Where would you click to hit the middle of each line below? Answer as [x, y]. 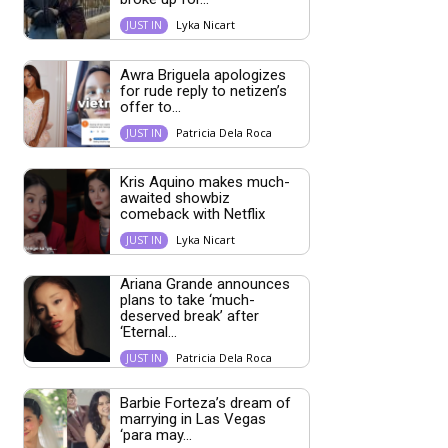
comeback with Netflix [192, 214]
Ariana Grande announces [204, 284]
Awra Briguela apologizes [202, 74]
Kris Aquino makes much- [204, 182]
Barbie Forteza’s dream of [205, 402]
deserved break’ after [189, 316]
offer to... [150, 106]
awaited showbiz [174, 198]
